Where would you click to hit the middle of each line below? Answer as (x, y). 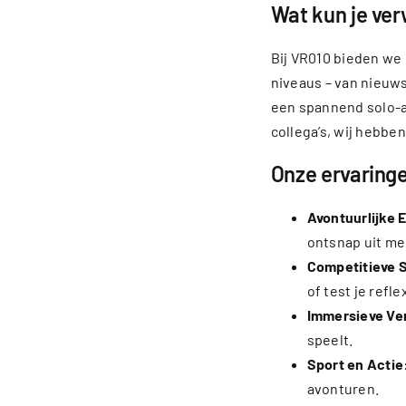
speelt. (330, 339)
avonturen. (343, 388)
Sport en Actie (355, 364)
